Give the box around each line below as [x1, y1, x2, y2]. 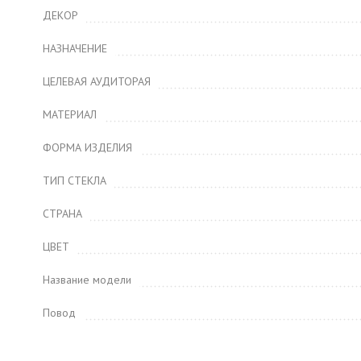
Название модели [43, 272, 131, 287]
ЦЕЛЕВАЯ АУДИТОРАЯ [43, 74, 151, 89]
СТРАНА [43, 206, 82, 221]
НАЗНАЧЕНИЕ [43, 41, 107, 56]
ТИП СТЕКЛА [43, 173, 106, 188]
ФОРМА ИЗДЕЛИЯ [43, 140, 132, 155]
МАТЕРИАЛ [43, 107, 97, 122]
